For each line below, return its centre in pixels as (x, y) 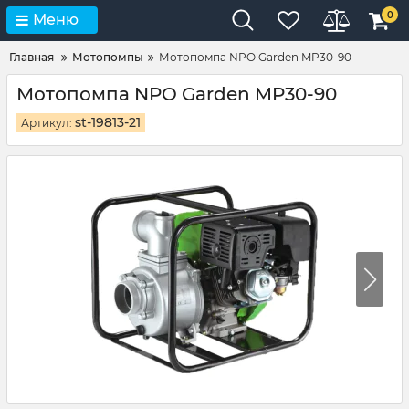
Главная (31, 57)
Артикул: (48, 123)
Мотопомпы (108, 57)
